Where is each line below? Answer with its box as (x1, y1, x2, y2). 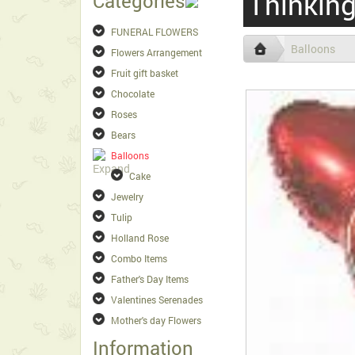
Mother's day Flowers (111, 314, 201, 326)
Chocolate (111, 87, 155, 100)
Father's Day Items (111, 273, 189, 285)
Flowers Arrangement (111, 46, 202, 59)
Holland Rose (111, 231, 169, 244)
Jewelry (111, 190, 143, 203)
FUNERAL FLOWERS (111, 25, 198, 38)
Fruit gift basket (111, 67, 178, 79)
